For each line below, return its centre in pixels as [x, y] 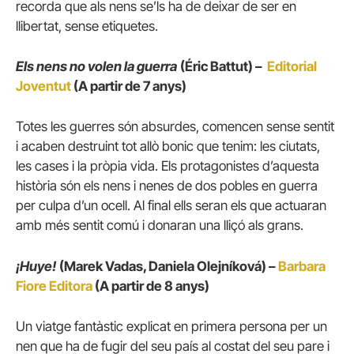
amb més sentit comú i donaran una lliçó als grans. [160, 226]
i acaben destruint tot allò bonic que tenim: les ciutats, [168, 147]
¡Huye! [36, 266]
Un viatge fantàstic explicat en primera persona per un [171, 326]
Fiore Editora [54, 286]
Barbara [302, 266]
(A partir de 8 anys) [152, 286]
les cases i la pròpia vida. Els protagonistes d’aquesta [168, 166]
